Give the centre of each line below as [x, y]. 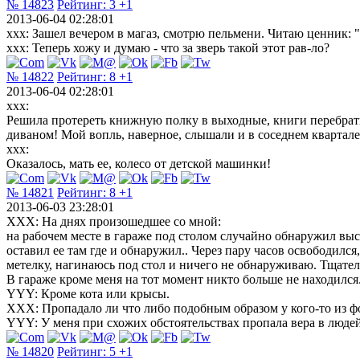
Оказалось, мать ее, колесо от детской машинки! [139, 163]
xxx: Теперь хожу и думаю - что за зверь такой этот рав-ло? [168, 47]
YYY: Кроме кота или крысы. [88, 293]
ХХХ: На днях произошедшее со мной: [114, 221]
